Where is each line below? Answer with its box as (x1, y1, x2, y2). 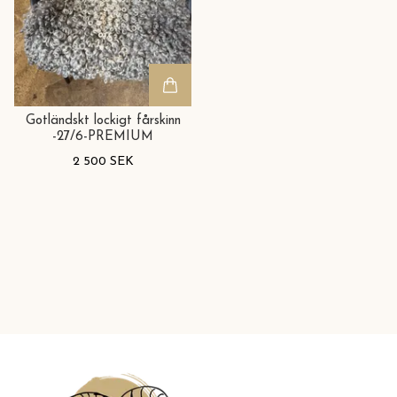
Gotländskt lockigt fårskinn (25, 113, 181, 128)
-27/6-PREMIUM (52, 129, 153, 144)
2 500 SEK (72, 154, 134, 168)
